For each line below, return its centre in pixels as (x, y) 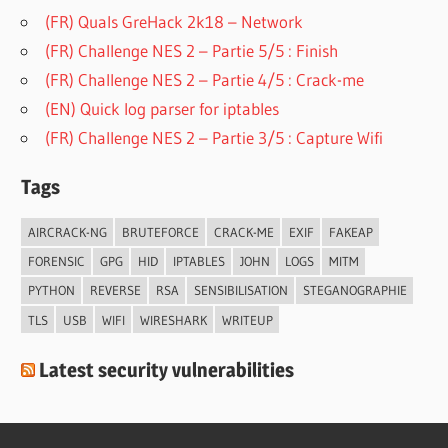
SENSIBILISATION (240, 290)
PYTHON (51, 290)
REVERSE (115, 290)
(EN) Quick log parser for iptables (162, 109)
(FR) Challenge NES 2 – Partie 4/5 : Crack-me (205, 80)
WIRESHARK (173, 319)
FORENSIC (56, 261)
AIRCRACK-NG (67, 232)
